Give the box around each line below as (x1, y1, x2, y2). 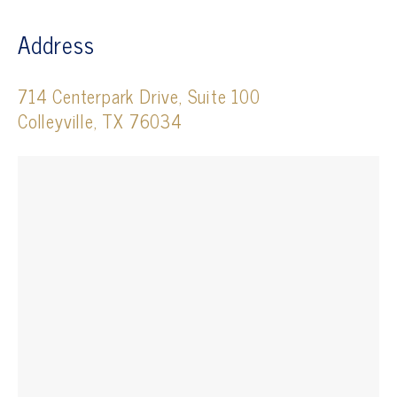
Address (18, 25, 95, 63)
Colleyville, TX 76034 (18, 106, 183, 136)
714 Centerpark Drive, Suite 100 (18, 82, 261, 111)
